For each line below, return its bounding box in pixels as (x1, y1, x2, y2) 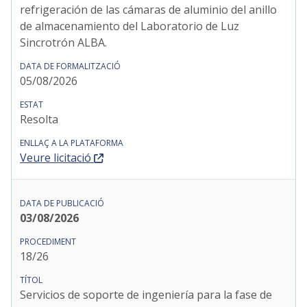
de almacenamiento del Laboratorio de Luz (20, 19, 239, 34)
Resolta (20, 112, 58, 127)
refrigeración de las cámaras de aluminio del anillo (20, 2, 277, 17)
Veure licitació (20, 150, 91, 165)
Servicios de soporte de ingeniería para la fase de (20, 287, 272, 302)
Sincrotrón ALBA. (20, 35, 107, 50)
